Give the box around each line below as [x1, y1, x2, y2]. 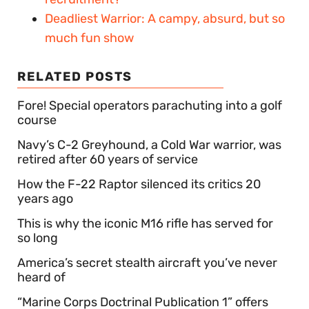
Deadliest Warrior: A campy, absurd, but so [45, 11, 285, 26]
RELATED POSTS [17, 69, 132, 84]
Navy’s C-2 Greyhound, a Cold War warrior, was [17, 137, 281, 152]
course [17, 112, 57, 128]
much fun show [45, 30, 134, 46]
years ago [17, 191, 73, 206]
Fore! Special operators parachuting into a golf [17, 98, 282, 113]
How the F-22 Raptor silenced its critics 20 [17, 177, 261, 192]
